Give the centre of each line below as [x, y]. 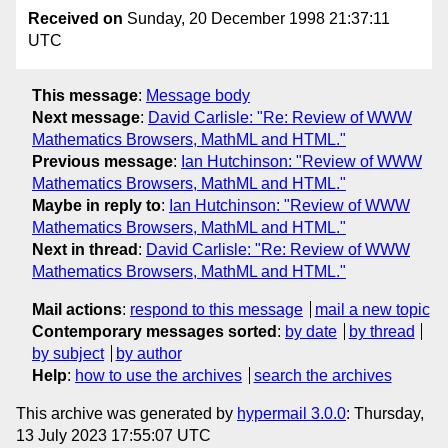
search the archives [322, 375]
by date [311, 331]
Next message [86, 117]
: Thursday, [385, 413]
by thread [381, 331]
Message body [198, 95]
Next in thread [85, 249]
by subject [68, 353]
